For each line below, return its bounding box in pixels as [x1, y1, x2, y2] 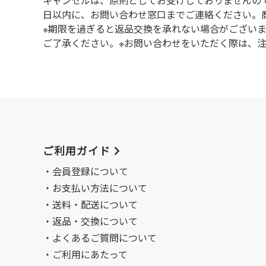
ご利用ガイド [43, 143, 110, 159]
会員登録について [52, 164, 128, 179]
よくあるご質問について [52, 231, 157, 245]
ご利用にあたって [52, 248, 128, 262]
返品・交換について [52, 214, 138, 229]
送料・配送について [52, 198, 138, 212]
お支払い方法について [52, 181, 147, 195]
